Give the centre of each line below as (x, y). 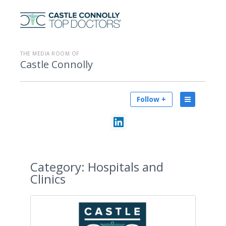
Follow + (151, 99)
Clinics (48, 179)
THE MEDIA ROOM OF (50, 53)
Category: (58, 167)
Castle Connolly (56, 64)
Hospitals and (124, 167)
